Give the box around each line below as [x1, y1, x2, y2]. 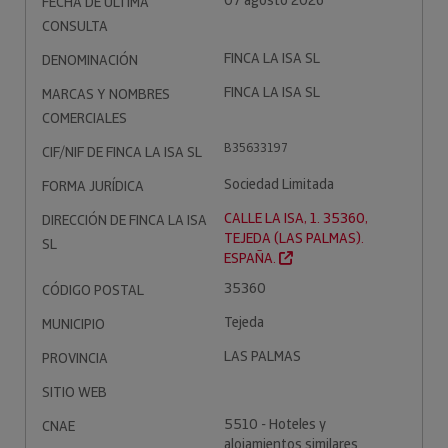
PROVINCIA [42, 349, 108, 367]
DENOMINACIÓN [42, 51, 138, 69]
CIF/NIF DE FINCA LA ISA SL [42, 143, 202, 161]
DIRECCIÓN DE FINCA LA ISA [42, 211, 207, 229]
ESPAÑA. [224, 249, 279, 267]
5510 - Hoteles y [224, 415, 326, 433]
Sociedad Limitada [224, 175, 334, 193]
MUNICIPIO [42, 315, 105, 333]
